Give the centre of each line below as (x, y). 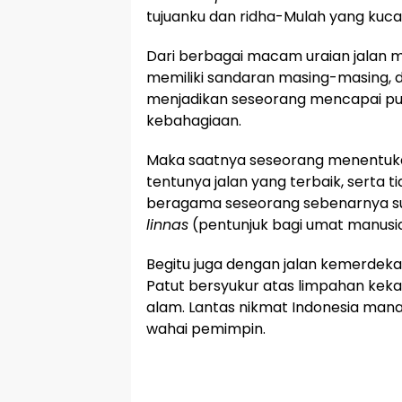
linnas (167, 225)
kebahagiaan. (194, 121)
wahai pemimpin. (206, 329)
